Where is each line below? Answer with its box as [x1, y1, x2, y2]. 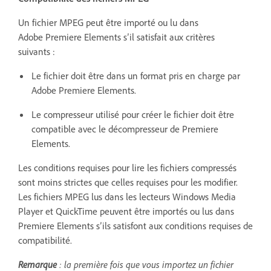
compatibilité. [18, 233, 72, 246]
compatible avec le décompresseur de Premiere [31, 122, 218, 135]
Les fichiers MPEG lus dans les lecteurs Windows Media [18, 190, 236, 203]
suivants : [18, 45, 55, 57]
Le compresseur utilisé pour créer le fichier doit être [31, 108, 234, 120]
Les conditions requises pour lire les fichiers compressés [18, 161, 237, 174]
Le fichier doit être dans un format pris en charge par [31, 69, 240, 82]
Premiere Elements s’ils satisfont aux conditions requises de [18, 219, 253, 232]
